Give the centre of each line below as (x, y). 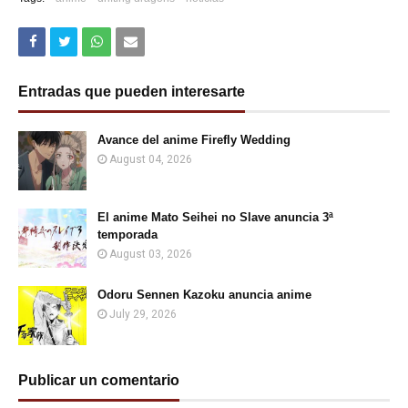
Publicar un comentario (99, 380)
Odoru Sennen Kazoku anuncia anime (204, 295)
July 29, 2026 (143, 314)
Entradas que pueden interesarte (132, 92)
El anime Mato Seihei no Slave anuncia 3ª (215, 217)
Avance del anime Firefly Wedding (194, 140)
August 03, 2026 (151, 254)
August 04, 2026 (151, 159)
